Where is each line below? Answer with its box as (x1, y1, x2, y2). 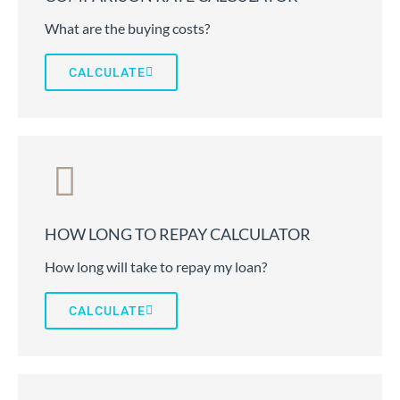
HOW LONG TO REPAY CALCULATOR (45, 224, 311, 245)
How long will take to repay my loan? (45, 258, 267, 276)
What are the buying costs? (45, 20, 210, 37)
